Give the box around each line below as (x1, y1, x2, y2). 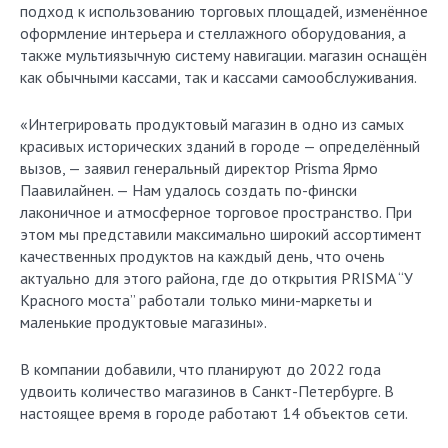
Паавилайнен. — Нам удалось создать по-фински (20, 180, 357, 200)
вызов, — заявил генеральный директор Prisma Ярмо (20, 158, 378, 178)
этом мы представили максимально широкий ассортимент (20, 224, 422, 244)
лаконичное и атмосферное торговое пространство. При (20, 202, 412, 222)
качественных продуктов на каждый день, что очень (20, 246, 385, 266)
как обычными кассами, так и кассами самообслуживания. (20, 67, 417, 87)
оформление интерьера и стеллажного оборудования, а (20, 23, 406, 43)
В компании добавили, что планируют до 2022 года (20, 359, 381, 379)
